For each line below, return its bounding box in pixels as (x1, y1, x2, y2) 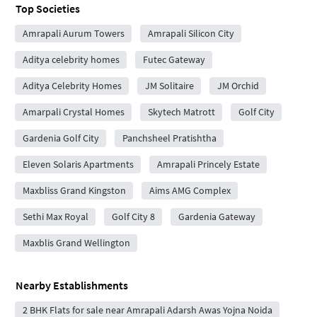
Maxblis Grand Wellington (22, 236, 130, 249)
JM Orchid (217, 79, 259, 92)
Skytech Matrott (147, 105, 215, 118)
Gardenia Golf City (22, 131, 99, 144)
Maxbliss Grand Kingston (22, 183, 126, 197)
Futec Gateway (142, 52, 205, 66)
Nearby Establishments (16, 277, 128, 292)
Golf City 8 (111, 209, 155, 223)
